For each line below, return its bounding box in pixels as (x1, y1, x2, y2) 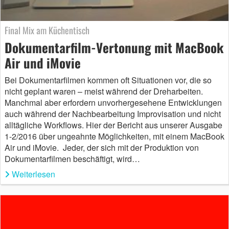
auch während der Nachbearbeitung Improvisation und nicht (5, 108, 221, 120)
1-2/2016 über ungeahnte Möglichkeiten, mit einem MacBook (5, 130, 224, 142)
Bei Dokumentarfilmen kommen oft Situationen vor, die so (5, 74, 212, 86)
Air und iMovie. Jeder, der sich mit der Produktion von (5, 142, 199, 153)
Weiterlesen (12, 168, 55, 180)
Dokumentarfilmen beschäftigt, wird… (5, 153, 140, 165)
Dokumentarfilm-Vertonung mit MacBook (5, 38, 224, 57)
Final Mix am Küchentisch (5, 24, 89, 37)
